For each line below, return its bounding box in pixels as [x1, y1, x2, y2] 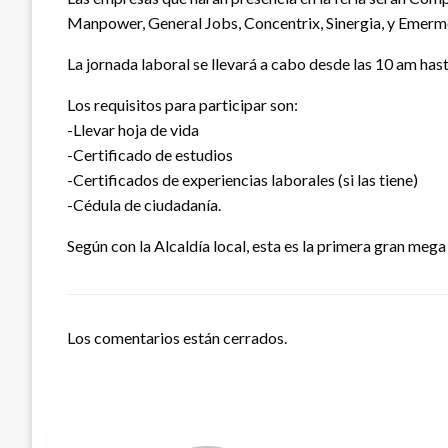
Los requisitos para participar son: [67, 95, 298, 115]
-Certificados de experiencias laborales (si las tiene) [67, 170, 418, 190]
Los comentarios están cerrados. [67, 328, 287, 348]
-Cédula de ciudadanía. [67, 195, 221, 215]
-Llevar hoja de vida [67, 120, 199, 140]
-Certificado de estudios [67, 145, 233, 165]
